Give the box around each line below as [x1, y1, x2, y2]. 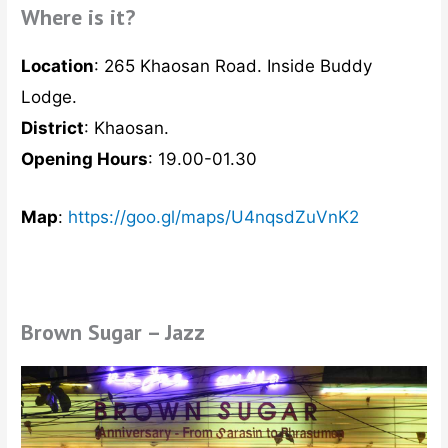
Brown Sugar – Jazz [21, 317, 206, 346]
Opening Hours [21, 149, 149, 170]
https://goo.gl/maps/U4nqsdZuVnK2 [68, 207, 360, 228]
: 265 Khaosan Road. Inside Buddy [94, 56, 373, 77]
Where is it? [21, 3, 136, 32]
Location [21, 56, 95, 77]
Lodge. [21, 87, 78, 108]
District [21, 118, 85, 139]
